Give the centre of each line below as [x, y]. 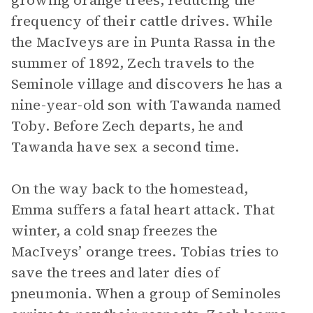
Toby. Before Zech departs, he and [127, 126]
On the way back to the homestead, [130, 189]
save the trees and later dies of [115, 272]
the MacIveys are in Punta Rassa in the [143, 42]
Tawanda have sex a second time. [125, 147]
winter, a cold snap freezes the [115, 231]
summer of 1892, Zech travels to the [133, 63]
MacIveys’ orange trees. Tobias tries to [145, 252]
